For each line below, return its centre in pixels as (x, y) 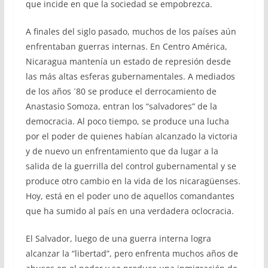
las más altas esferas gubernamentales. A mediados (130, 77)
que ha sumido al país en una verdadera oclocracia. (130, 211)
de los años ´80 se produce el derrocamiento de (121, 92)
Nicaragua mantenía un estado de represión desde (128, 62)
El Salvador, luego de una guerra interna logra (118, 239)
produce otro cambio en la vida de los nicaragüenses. (133, 181)
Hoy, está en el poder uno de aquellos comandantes (130, 196)
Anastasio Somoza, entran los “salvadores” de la (121, 106)
